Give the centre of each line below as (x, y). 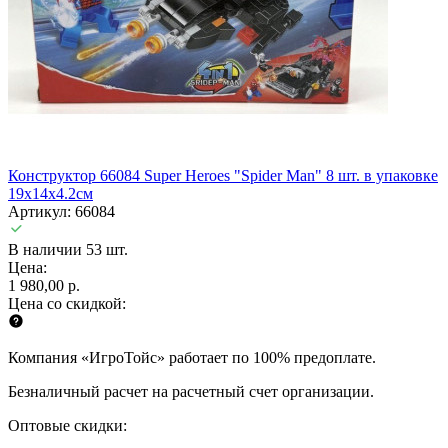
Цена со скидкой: (67, 303)
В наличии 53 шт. (68, 249)
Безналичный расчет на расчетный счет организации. (191, 391)
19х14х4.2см (50, 193)
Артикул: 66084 (61, 211)
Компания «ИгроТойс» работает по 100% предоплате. (192, 357)
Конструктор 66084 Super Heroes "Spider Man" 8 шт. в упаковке (223, 175)
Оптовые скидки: (67, 425)
